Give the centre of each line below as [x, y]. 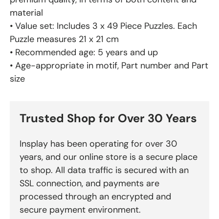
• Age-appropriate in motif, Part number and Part [109, 65]
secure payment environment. [80, 209]
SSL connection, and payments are [89, 183]
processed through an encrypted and [95, 196]
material [26, 12]
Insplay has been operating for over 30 [98, 143]
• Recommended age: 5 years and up [84, 52]
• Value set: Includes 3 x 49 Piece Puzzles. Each [103, 26]
